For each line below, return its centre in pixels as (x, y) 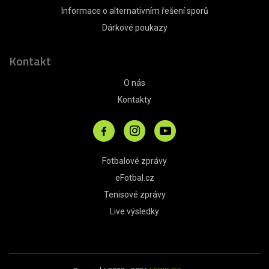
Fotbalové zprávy (134, 161)
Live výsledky (134, 211)
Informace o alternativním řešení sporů (134, 11)
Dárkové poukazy (134, 27)
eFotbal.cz (134, 177)
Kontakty (134, 99)
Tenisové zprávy (134, 194)
